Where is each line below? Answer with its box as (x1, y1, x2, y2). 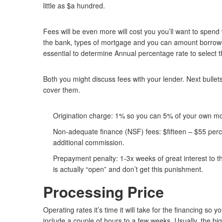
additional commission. (53, 137, 124, 147)
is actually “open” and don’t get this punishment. (53, 164, 203, 174)
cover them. (43, 85, 80, 95)
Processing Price (43, 181, 164, 202)
